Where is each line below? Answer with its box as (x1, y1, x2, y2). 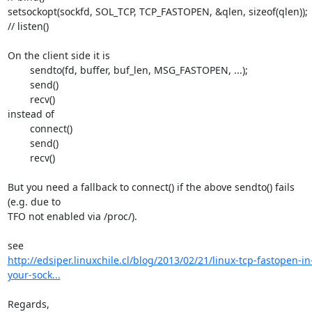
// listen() (7, 19, 49, 33)
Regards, (7, 297, 49, 311)
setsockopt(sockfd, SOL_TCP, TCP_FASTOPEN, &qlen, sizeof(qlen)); (7, 5, 308, 18)
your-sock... (7, 268, 61, 281)
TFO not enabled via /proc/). (7, 210, 137, 223)
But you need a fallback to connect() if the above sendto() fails (7, 180, 295, 194)
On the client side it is (7, 49, 110, 62)
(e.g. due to (7, 195, 63, 208)
